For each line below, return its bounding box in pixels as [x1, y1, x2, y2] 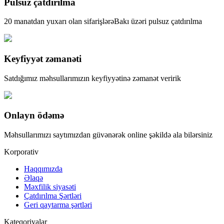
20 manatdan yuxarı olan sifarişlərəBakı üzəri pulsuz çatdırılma [4, 17, 202, 26]
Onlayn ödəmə [4, 110, 64, 121]
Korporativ [4, 147, 38, 156]
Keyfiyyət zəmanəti [4, 53, 81, 64]
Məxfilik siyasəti [24, 182, 76, 191]
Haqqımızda [24, 164, 62, 173]
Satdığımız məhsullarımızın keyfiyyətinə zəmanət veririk [4, 73, 181, 82]
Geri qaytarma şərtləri [24, 200, 92, 209]
